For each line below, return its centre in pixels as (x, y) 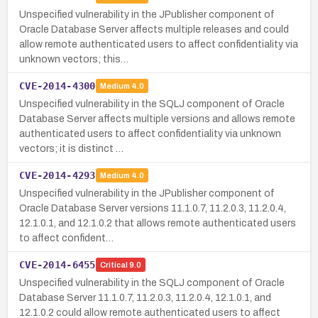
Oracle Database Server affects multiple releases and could (154, 29)
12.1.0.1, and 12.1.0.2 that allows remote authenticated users (158, 223)
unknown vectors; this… (74, 59)
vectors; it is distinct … (71, 148)
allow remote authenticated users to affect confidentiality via (159, 44)
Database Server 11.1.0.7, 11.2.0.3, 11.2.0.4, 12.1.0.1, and (145, 297)
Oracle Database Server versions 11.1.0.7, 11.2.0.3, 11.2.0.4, (153, 208)
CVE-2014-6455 (57, 264)
